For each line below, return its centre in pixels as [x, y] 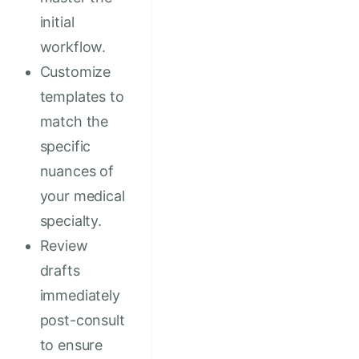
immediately [80, 296]
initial [57, 22]
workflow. [73, 47]
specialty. [71, 221]
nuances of [77, 171]
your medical [82, 196]
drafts [60, 271]
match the [74, 122]
